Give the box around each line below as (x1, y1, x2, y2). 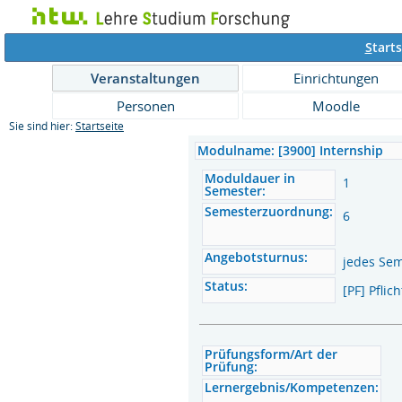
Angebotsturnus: (205, 249, 309, 266)
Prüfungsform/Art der (205, 345, 338, 363)
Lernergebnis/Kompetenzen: (205, 379, 380, 396)
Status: (205, 277, 249, 294)
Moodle (311, 97, 360, 115)
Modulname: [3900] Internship (197, 142, 384, 159)
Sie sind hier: (9, 119, 75, 133)
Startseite (75, 119, 124, 133)
